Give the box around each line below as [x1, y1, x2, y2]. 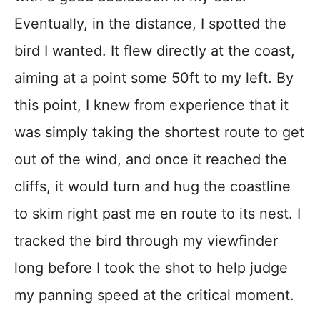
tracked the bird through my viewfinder [14, 232, 278, 249]
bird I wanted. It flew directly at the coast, [14, 42, 295, 59]
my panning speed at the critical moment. [14, 286, 294, 304]
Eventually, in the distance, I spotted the [14, 15, 286, 32]
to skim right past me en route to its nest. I [14, 205, 301, 222]
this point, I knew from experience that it [14, 96, 289, 114]
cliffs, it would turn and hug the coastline [14, 178, 291, 195]
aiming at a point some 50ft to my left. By [14, 69, 294, 86]
